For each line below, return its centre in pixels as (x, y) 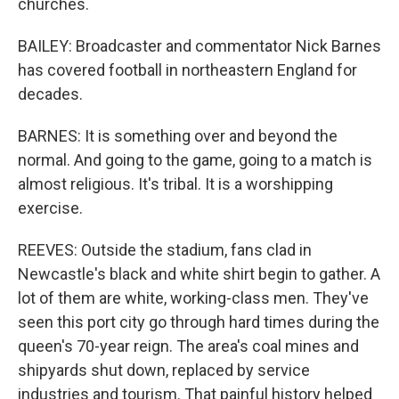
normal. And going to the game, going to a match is (195, 159)
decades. (50, 94)
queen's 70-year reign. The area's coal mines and (188, 346)
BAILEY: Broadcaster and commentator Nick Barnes (199, 45)
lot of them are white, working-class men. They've (193, 297)
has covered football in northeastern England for (187, 69)
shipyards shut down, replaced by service (164, 370)
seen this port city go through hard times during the (199, 322)
